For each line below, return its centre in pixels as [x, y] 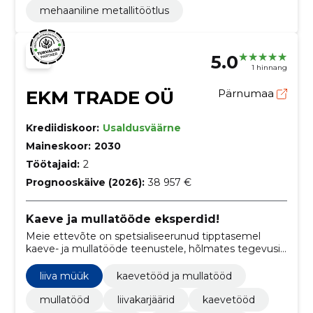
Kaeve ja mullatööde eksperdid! [122, 219]
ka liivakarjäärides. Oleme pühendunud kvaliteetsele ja [156, 261]
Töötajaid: [52, 164]
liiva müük [64, 276]
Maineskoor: [58, 146]
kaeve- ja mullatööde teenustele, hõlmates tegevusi [153, 248]
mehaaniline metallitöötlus [104, 10]
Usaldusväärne [141, 128]
